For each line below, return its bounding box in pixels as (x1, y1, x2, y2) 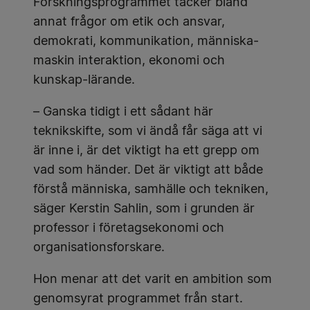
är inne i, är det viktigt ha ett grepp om (33, 145, 259, 158)
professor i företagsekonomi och (33, 222, 224, 235)
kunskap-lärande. (33, 74, 135, 87)
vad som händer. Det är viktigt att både (33, 164, 263, 177)
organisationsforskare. (33, 241, 165, 255)
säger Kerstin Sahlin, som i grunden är (33, 203, 255, 216)
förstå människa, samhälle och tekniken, (33, 183, 268, 197)
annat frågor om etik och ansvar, (33, 16, 225, 29)
